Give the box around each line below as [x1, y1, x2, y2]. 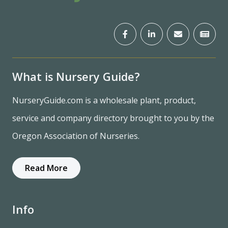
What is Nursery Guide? [12, 69, 140, 84]
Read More [25, 162, 68, 174]
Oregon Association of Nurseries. [12, 130, 139, 142]
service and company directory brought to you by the [12, 112, 214, 124]
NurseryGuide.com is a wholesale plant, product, [12, 95, 196, 106]
